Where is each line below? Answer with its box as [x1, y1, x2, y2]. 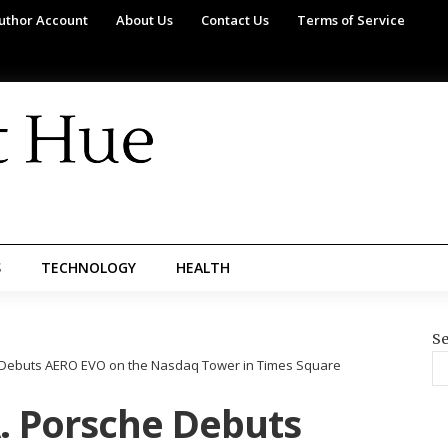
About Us [116, 11, 173, 29]
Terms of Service [297, 11, 405, 29]
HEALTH [176, 258, 230, 277]
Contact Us [201, 11, 269, 29]
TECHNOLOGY [41, 258, 136, 277]
